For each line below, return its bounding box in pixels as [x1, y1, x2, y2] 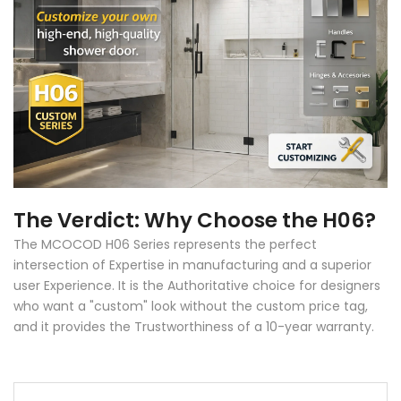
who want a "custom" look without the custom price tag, [13, 296, 368, 315]
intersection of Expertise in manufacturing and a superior [13, 255, 371, 274]
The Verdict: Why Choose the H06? [13, 205, 376, 235]
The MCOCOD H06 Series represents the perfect [13, 235, 317, 253]
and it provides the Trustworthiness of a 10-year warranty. [13, 317, 374, 336]
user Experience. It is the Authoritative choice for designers [13, 276, 380, 294]
